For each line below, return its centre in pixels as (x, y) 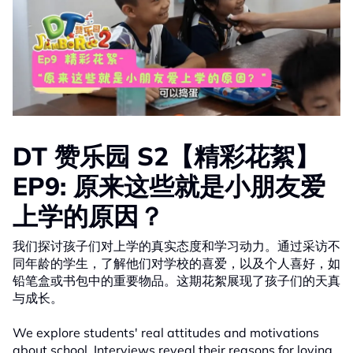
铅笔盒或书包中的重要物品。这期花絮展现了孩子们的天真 (176, 281)
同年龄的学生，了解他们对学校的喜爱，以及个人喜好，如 (176, 264)
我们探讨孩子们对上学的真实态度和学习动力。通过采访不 (176, 246)
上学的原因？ (88, 216)
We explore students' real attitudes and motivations (166, 333)
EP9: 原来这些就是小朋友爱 (169, 186)
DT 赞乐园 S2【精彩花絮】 (166, 156)
